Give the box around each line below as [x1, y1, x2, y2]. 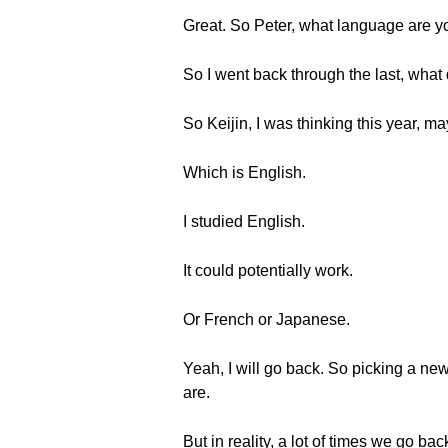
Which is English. [183, 164, 306, 181]
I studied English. [183, 213, 305, 230]
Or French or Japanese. [183, 311, 350, 328]
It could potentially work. [183, 262, 353, 279]
